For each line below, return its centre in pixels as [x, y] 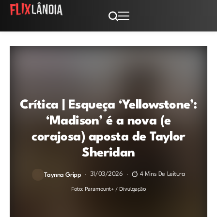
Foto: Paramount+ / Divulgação [108, 189]
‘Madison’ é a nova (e [108, 121]
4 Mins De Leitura [162, 174]
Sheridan [108, 153]
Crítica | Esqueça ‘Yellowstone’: [108, 105]
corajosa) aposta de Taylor [108, 137]
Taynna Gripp [63, 175]
